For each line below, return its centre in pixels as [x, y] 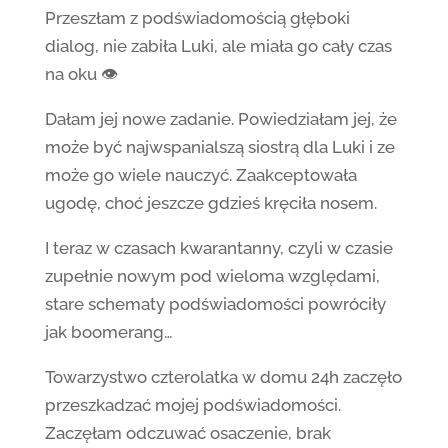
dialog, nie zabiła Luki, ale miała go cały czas [218, 46]
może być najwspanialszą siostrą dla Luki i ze [219, 147]
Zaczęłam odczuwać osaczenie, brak [187, 433]
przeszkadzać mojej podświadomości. [192, 405]
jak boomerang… [108, 332]
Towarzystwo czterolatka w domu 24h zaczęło [223, 377]
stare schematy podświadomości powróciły [215, 304]
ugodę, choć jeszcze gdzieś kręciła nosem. [210, 203]
